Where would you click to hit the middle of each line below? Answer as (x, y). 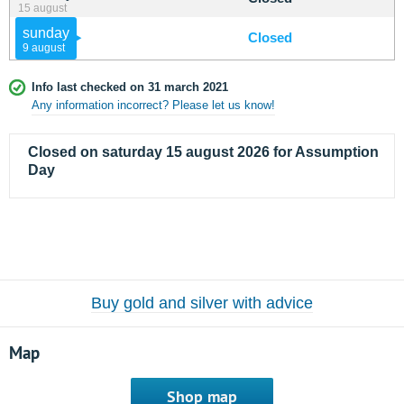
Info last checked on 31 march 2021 (130, 87)
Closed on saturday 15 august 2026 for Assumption (203, 152)
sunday (46, 33)
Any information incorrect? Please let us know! (153, 105)
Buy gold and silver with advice (202, 303)
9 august (44, 47)
